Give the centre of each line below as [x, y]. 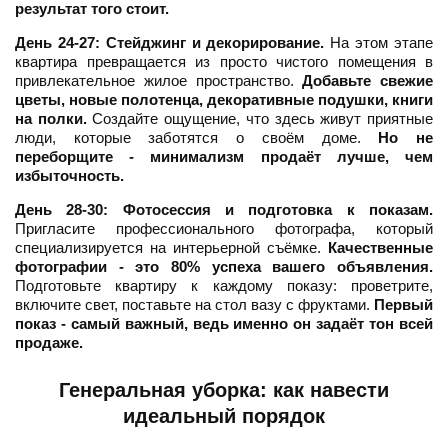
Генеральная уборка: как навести [224, 390]
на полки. [51, 119]
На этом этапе [379, 43]
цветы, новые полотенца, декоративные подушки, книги [224, 100]
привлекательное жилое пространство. [159, 81]
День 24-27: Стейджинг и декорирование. [170, 43]
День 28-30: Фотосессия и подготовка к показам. [224, 210]
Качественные [380, 248]
